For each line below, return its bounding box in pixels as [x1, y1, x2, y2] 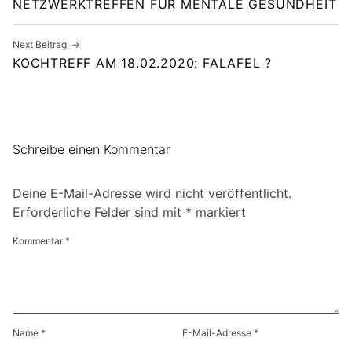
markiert [192, 204, 246, 221]
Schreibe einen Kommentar [13, 142, 170, 158]
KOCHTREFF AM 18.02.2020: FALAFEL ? [13, 55, 273, 71]
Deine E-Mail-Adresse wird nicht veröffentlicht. [13, 185, 291, 202]
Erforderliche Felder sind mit [13, 204, 185, 221]
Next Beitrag [13, 38, 67, 51]
